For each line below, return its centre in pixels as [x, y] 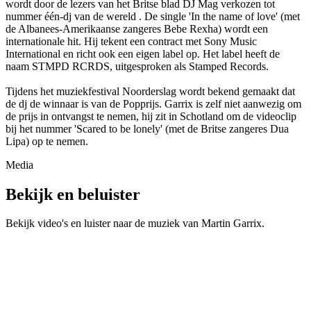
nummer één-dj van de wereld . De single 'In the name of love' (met [153, 16]
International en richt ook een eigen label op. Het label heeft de [143, 53]
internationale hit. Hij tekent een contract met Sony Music [131, 41]
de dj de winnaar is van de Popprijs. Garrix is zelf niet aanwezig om [153, 103]
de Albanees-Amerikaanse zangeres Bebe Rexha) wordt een [137, 28]
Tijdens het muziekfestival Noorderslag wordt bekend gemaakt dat [150, 91]
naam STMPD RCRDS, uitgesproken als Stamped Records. [137, 66]
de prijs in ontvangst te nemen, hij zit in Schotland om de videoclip [151, 116]
